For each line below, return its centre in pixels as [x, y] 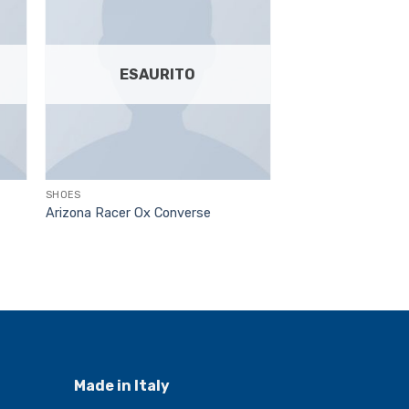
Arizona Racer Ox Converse [128, 213]
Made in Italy [122, 386]
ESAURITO [158, 74]
